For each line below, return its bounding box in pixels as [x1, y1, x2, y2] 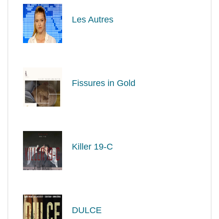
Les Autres [72, 14, 113, 24]
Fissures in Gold [72, 78, 135, 88]
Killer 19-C [72, 141, 113, 152]
